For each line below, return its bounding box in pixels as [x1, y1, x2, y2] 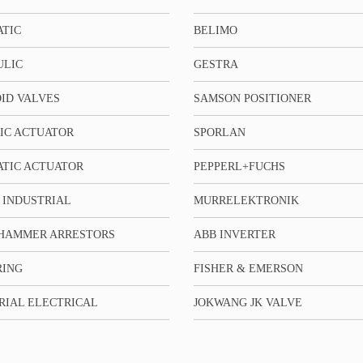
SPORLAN [193, 126, 246, 139]
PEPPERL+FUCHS [193, 160, 285, 173]
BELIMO [193, 23, 237, 36]
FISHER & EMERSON [193, 262, 303, 275]
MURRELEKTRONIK [193, 194, 299, 207]
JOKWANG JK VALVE [193, 296, 302, 309]
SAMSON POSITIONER [193, 92, 311, 105]
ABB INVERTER [193, 228, 275, 241]
